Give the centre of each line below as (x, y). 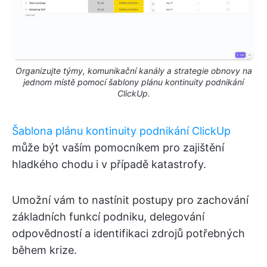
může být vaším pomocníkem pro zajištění (118, 148)
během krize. (44, 250)
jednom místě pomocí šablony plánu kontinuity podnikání (133, 82)
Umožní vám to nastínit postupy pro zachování (130, 200)
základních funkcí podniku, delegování (108, 217)
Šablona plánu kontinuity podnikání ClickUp (121, 131)
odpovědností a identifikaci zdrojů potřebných (128, 234)
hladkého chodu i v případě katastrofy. (109, 164)
